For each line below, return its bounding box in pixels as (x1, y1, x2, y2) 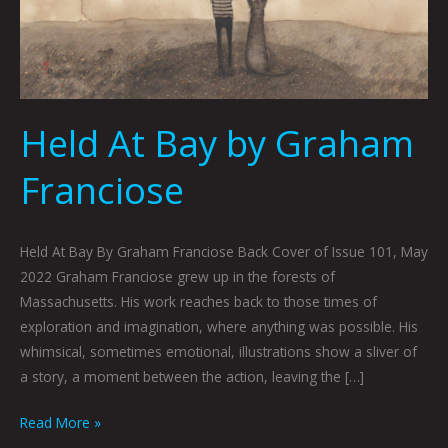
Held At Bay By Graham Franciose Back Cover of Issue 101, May (20, 242, 428, 262)
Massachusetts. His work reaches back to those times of (20, 292, 377, 312)
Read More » (20, 412, 101, 432)
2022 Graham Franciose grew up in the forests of (20, 267, 335, 287)
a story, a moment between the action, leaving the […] (20, 367, 364, 387)
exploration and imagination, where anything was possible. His (20, 317, 418, 337)
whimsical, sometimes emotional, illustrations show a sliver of (20, 342, 417, 362)
